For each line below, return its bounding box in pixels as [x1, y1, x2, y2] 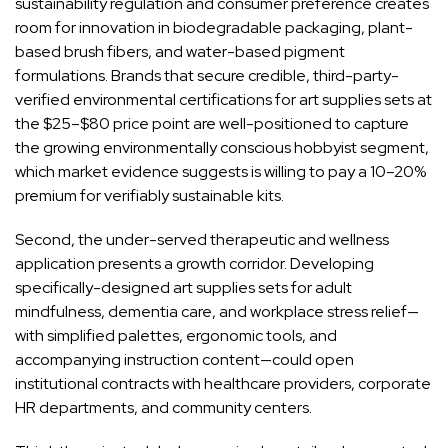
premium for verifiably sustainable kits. [15, 184, 284, 206]
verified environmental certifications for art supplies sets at [15, 88, 432, 110]
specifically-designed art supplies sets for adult [15, 276, 352, 298]
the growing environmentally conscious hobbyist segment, [15, 136, 429, 158]
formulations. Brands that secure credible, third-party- [15, 64, 399, 86]
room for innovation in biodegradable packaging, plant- [15, 16, 413, 38]
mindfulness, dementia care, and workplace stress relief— [15, 300, 419, 322]
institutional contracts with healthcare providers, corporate [15, 372, 431, 394]
